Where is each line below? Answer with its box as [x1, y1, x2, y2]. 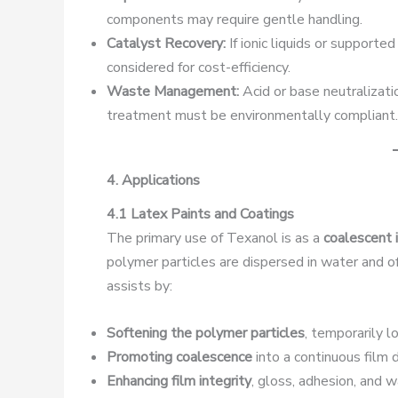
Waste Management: [107, 81, 239, 101]
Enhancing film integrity [107, 370, 251, 391]
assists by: [107, 275, 172, 296]
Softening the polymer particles [107, 322, 305, 343]
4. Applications [107, 170, 200, 190]
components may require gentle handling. [107, 9, 362, 29]
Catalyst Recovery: [107, 33, 226, 53]
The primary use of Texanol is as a [107, 227, 323, 248]
